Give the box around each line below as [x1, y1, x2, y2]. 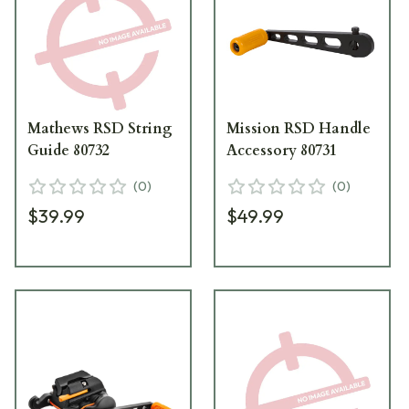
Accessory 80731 [226, 140, 338, 161]
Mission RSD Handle [226, 118, 372, 139]
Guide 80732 [27, 140, 110, 161]
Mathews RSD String [27, 118, 173, 139]
